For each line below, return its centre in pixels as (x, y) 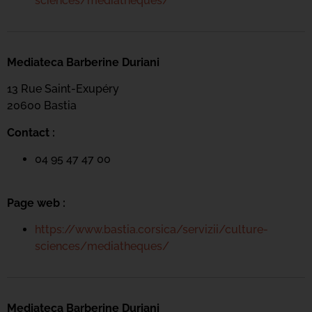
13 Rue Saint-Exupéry (63, 89)
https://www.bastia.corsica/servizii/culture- (151, 229)
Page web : (36, 203)
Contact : (31, 132)
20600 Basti (39, 106)
